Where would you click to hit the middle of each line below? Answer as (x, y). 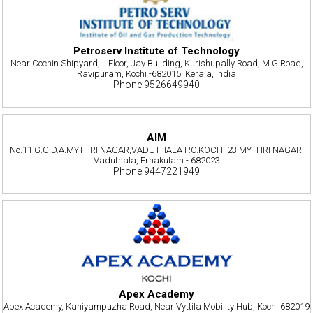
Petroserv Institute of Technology (156, 51)
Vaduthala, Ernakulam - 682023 (156, 161)
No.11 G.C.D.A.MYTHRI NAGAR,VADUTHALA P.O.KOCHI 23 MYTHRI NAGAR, (156, 150)
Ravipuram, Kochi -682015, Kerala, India (156, 74)
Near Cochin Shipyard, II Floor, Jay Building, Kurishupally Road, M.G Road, (156, 64)
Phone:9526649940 (156, 85)
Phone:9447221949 (156, 172)
